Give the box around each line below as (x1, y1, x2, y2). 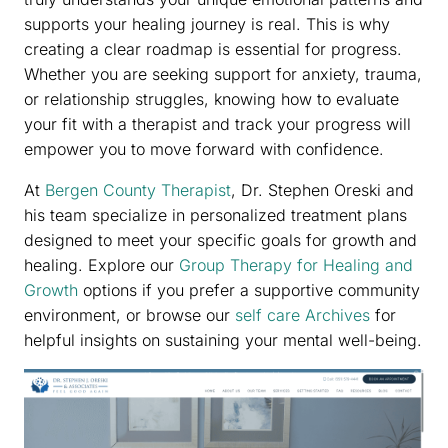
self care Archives (235, 304, 370, 325)
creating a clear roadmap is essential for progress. (24, 38, 402, 59)
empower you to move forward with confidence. (24, 138, 384, 159)
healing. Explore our (24, 254, 179, 275)
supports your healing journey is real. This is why (24, 13, 390, 34)
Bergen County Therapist (45, 179, 231, 200)
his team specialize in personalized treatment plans (24, 204, 407, 225)
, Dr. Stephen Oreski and (231, 179, 414, 200)
